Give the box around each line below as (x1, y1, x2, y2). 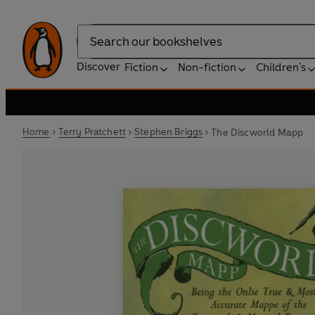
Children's (256, 60, 306, 74)
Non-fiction (178, 60, 236, 74)
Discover (77, 60, 120, 73)
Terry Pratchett (58, 126, 127, 138)
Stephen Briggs (134, 126, 203, 138)
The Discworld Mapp (211, 126, 304, 139)
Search (77, 41, 112, 56)
